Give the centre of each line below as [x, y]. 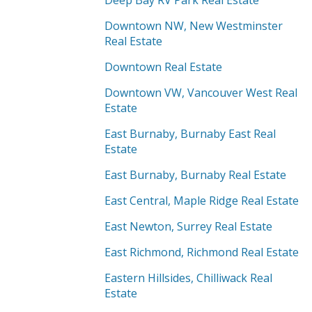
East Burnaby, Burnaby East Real [190, 134]
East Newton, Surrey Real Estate [188, 226]
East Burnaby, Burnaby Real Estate [195, 175]
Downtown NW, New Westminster [194, 26]
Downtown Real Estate [163, 67]
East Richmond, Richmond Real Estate [202, 252]
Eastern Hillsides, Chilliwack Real [188, 278]
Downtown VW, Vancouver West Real [201, 93]
